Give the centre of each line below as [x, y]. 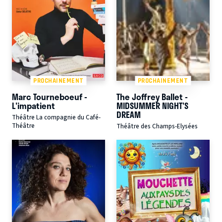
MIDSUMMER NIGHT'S [152, 106]
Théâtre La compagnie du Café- [56, 117]
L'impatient [33, 106]
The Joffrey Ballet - [152, 97]
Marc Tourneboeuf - [50, 97]
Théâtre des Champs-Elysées [157, 126]
